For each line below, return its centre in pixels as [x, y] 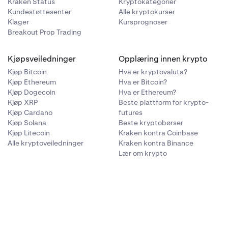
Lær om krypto [143, 153]
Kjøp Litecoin [28, 133]
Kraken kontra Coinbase [159, 133]
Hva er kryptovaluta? [153, 72]
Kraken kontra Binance [156, 143]
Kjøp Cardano [30, 113]
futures [131, 113]
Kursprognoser [143, 22]
